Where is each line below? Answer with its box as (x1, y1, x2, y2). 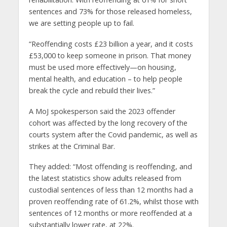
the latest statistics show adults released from (28, 173, 181, 183)
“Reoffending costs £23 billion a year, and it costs (28, 39, 193, 49)
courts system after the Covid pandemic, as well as (28, 129, 198, 139)
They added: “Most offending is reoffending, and (28, 162, 192, 172)
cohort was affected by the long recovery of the (28, 118, 187, 128)
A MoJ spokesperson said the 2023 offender (28, 106, 175, 116)
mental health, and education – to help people (28, 73, 182, 84)
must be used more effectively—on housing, (28, 62, 176, 72)
